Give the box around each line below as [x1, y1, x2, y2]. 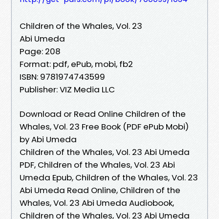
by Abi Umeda [20, 133, 77, 145]
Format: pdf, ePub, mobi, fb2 [20, 58, 133, 70]
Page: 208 [20, 45, 61, 57]
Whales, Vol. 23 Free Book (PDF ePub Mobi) [20, 120, 189, 132]
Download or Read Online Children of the [20, 108, 186, 120]
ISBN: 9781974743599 [20, 70, 105, 83]
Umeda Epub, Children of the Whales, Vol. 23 [20, 171, 198, 183]
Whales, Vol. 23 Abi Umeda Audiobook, [20, 197, 174, 209]
